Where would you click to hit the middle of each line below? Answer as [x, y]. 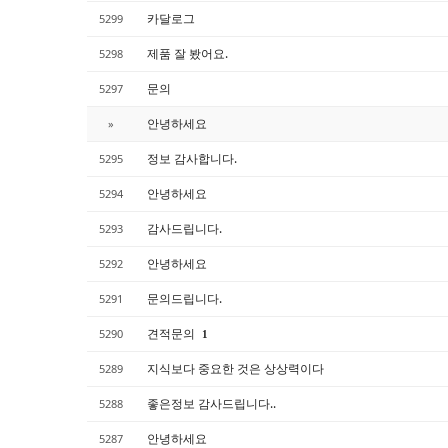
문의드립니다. [184, 298]
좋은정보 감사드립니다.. [211, 403]
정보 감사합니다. [192, 158]
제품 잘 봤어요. [187, 53]
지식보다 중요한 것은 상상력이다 [235, 368]
